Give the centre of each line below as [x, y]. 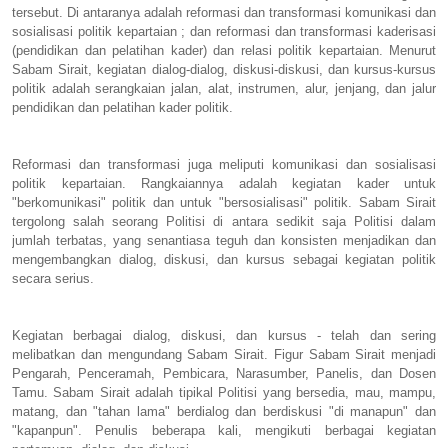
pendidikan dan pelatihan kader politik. [122, 107]
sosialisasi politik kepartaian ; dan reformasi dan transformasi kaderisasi [224, 31]
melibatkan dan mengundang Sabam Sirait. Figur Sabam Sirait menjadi [224, 354]
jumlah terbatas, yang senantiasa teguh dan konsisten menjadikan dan [224, 240]
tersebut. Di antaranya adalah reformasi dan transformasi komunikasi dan [224, 12]
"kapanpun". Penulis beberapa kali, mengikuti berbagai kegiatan [224, 430]
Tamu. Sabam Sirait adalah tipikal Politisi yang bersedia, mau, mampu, [224, 392]
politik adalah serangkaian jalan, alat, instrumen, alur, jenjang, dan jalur [224, 88]
